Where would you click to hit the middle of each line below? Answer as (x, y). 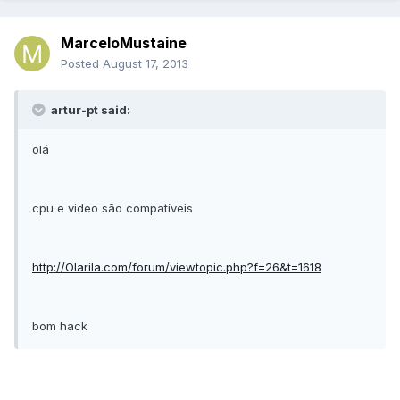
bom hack (60, 326)
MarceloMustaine (124, 43)
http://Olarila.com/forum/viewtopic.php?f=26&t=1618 (177, 267)
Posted (82, 64)
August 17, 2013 (146, 64)
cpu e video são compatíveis (112, 208)
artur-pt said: (89, 110)
